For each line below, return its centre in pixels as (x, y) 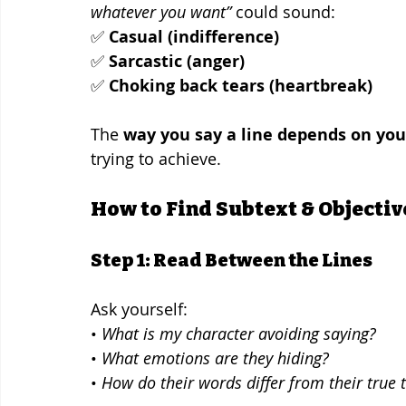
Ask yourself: (139, 309)
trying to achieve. (156, 158)
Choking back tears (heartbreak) (241, 85)
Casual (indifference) (194, 36)
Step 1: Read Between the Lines (232, 260)
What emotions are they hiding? (215, 358)
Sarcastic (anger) (177, 61)
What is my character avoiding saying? (239, 333)
